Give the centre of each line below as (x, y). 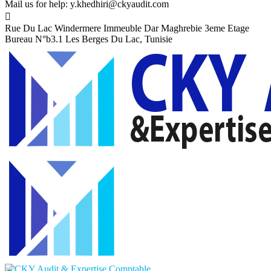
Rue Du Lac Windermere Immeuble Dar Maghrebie (103, 28)
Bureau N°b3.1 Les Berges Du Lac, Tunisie (89, 39)
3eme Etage (227, 28)
